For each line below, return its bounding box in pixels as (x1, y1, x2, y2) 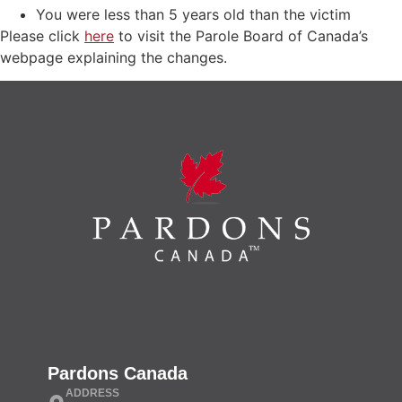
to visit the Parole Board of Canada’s (114, 27, 368, 45)
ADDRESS (65, 386, 119, 399)
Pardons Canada (47, 363, 188, 383)
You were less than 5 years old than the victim (36, 5, 351, 23)
